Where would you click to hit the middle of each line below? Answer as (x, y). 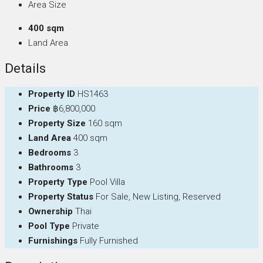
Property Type (58, 182)
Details (25, 68)
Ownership (50, 212)
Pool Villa (107, 182)
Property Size (57, 124)
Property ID (52, 94)
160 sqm (105, 124)
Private (86, 226)
